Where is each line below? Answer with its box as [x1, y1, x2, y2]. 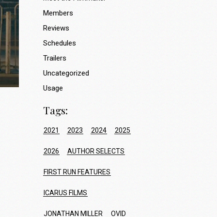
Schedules [43, 39, 76, 47]
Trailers [43, 54, 66, 62]
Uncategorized [43, 69, 89, 77]
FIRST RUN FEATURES [43, 168, 110, 176]
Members [43, 9, 73, 17]
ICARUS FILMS [43, 189, 87, 197]
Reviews [43, 24, 69, 32]
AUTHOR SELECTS [67, 147, 124, 155]
